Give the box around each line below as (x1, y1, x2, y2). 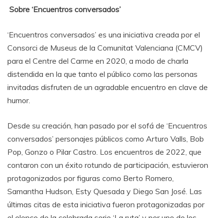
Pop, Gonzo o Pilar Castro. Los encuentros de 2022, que (7, 147, 201, 157)
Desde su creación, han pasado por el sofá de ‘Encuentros (7, 121, 207, 130)
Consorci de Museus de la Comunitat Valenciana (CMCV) (7, 43, 203, 53)
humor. (7, 95, 30, 105)
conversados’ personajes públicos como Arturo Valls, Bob (7, 134, 204, 144)
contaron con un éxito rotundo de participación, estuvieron (7, 160, 208, 170)
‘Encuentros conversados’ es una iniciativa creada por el (7, 30, 200, 39)
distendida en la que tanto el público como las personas (7, 69, 198, 79)
